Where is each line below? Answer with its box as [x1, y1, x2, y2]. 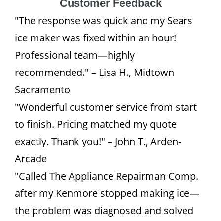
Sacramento [15, 83, 70, 96]
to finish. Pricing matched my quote [15, 117, 177, 131]
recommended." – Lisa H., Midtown [15, 66, 174, 79]
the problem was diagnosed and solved [15, 204, 193, 217]
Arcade [15, 152, 47, 165]
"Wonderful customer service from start [15, 100, 197, 113]
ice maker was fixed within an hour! [15, 31, 176, 44]
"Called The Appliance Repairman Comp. [15, 169, 198, 183]
